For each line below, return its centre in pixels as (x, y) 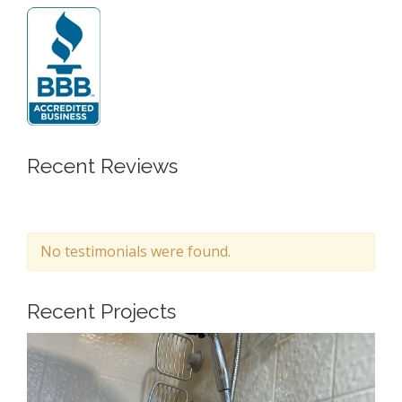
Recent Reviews (102, 166)
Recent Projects (101, 311)
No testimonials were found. (135, 251)
